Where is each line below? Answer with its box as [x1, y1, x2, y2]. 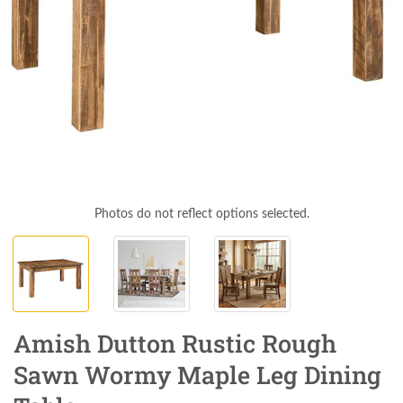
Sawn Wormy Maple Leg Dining [13, 359, 381, 391]
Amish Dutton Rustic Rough [13, 327, 336, 360]
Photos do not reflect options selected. [94, 208, 309, 220]
